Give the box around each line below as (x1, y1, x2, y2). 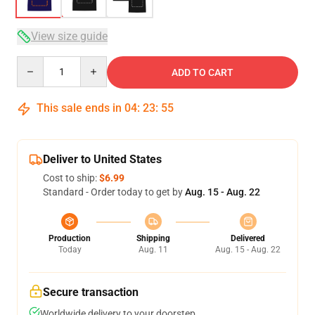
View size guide (31, 30, 108, 43)
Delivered (231, 233, 265, 243)
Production (49, 233, 91, 243)
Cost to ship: (43, 172, 99, 184)
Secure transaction (43, 285, 139, 299)
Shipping (136, 233, 170, 243)
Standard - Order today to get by (43, 186, 185, 198)
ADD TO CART (172, 67, 233, 78)
